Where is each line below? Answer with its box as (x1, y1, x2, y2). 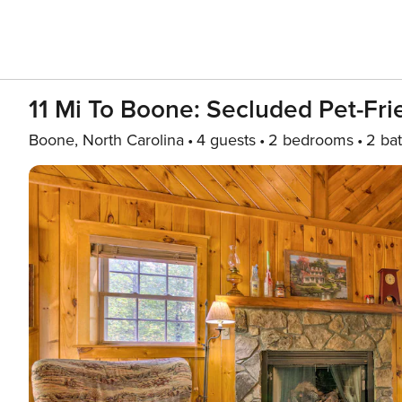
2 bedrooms (268, 130, 354, 150)
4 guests (197, 130, 256, 150)
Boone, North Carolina (29, 130, 184, 150)
